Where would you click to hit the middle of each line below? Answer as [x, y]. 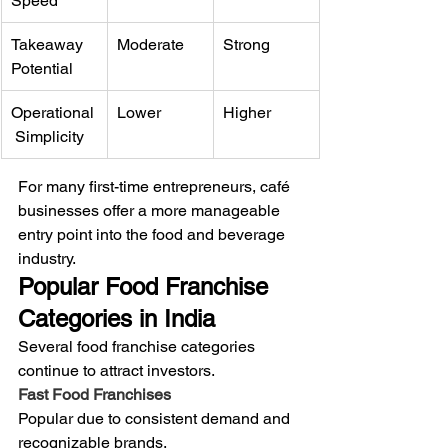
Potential [42, 68]
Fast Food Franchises [94, 394]
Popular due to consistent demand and [156, 418]
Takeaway [49, 44]
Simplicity [47, 136]
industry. [47, 258]
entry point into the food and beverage [153, 234]
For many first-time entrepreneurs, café [156, 186]
